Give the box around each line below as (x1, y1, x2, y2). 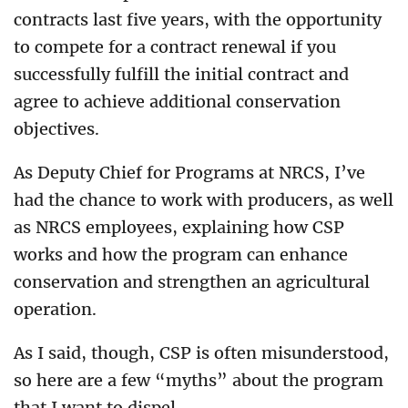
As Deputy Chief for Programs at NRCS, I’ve (14, 162, 365, 183)
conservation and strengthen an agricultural (14, 271, 370, 292)
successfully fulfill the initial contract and (14, 64, 349, 85)
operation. (14, 299, 97, 320)
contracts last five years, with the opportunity (14, 9, 382, 30)
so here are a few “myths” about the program (14, 370, 383, 391)
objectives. (14, 118, 99, 139)
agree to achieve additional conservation (14, 91, 341, 112)
